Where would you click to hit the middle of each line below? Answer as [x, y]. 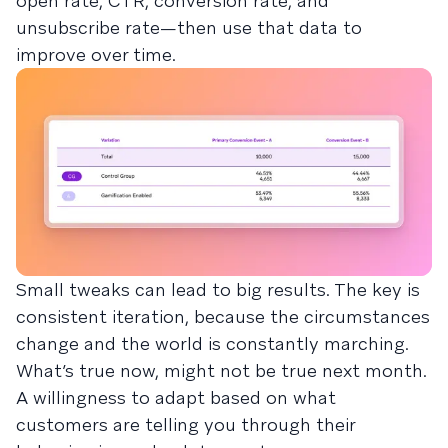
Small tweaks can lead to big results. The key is [218, 289]
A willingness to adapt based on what [176, 397]
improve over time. [96, 54]
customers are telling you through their [185, 424]
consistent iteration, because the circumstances [223, 316]
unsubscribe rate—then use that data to [189, 27]
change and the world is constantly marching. [212, 343]
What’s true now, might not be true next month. [221, 370]
